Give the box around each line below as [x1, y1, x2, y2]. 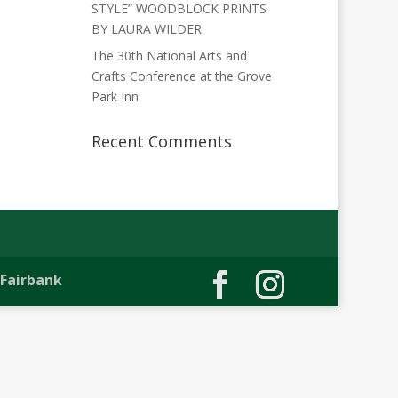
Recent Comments [91, 131, 232, 152]
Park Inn [91, 88, 139, 105]
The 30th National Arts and [91, 47, 247, 64]
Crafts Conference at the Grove [91, 68, 272, 84]
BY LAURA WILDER [91, 20, 202, 37]
